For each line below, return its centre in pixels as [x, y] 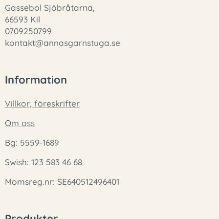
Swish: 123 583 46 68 [44, 162]
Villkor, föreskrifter [42, 103]
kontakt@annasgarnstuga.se [63, 43]
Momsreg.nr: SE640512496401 [62, 182]
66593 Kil [22, 19]
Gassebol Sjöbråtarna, [50, 8]
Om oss [20, 123]
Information [36, 80]
